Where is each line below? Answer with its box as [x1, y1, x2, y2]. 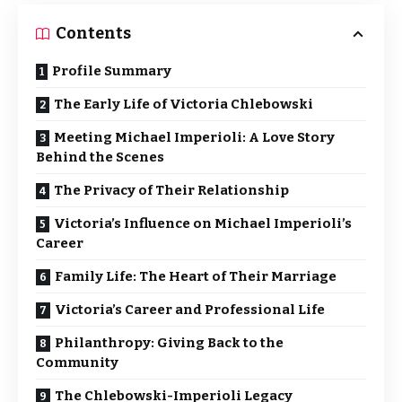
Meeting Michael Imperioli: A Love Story [54, 129, 335, 145]
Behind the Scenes [36, 149, 164, 165]
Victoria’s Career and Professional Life [55, 301, 325, 318]
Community [36, 354, 118, 371]
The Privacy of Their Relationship [54, 182, 289, 198]
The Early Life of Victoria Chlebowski [54, 96, 313, 112]
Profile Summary [52, 63, 171, 79]
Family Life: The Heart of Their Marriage [55, 268, 336, 284]
